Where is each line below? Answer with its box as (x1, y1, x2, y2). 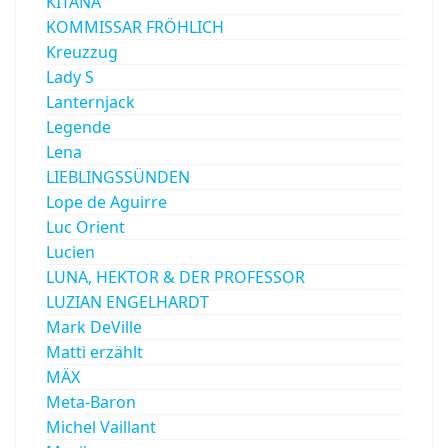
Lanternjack (46, 91, 135, 114)
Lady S (46, 66, 94, 89)
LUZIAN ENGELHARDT (46, 291, 209, 314)
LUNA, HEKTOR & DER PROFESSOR (46, 266, 305, 289)
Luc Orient (46, 216, 125, 239)
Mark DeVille (46, 316, 142, 339)
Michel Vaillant (46, 416, 156, 439)
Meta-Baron (46, 391, 136, 414)
